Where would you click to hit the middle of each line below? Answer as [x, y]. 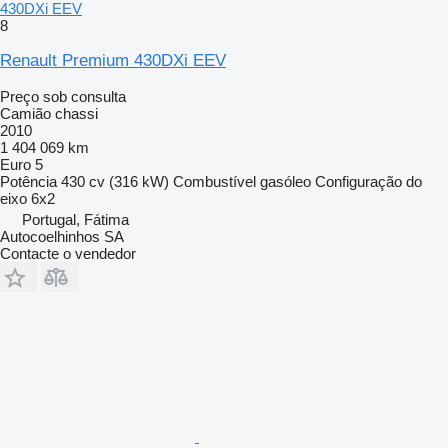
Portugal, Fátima [75, 219]
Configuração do [368, 181]
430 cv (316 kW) [115, 181]
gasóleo [285, 181]
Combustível [214, 181]
